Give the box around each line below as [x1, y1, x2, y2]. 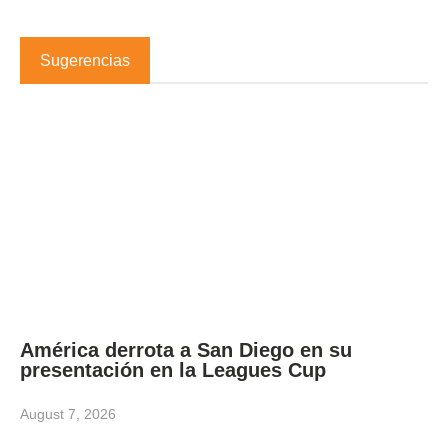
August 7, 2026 [20, 406, 116, 423]
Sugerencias [40, 51, 130, 69]
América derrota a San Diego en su [20, 339, 352, 362]
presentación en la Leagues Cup [20, 359, 326, 382]
